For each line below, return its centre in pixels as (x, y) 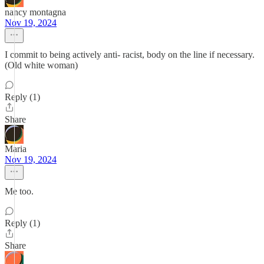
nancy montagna (35, 12)
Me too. (19, 191)
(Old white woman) (41, 65)
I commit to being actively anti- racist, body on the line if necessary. (130, 55)
